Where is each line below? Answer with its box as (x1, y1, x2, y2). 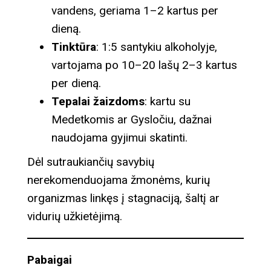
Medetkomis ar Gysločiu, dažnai (51, 112, 212, 126)
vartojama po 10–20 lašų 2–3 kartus (51, 57, 237, 72)
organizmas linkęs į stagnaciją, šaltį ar (27, 191, 220, 205)
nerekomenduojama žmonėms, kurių (27, 172, 210, 187)
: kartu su (145, 94, 191, 108)
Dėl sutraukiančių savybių (27, 154, 154, 169)
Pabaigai (27, 252, 72, 267)
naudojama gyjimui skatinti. (51, 130, 188, 145)
